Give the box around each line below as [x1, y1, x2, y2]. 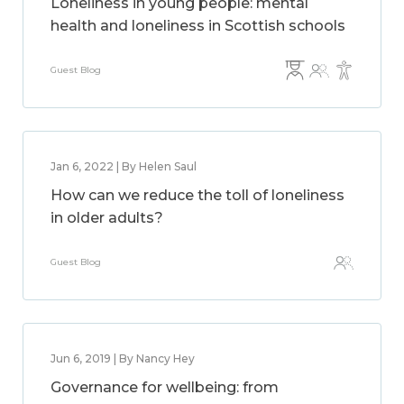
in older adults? [50, 209, 163, 226]
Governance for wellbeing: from [50, 379, 279, 396]
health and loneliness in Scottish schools [50, 17, 345, 34]
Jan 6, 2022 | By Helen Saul [50, 160, 197, 173]
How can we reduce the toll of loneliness [50, 187, 344, 204]
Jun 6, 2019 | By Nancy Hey [50, 352, 195, 365]
